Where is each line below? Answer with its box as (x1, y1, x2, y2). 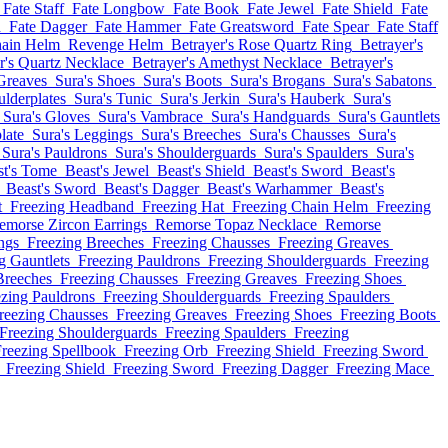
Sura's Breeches (141, 126, 241, 143)
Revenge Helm (68, 36, 163, 53)
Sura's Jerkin (160, 90, 240, 107)
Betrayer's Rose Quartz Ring (171, 36, 352, 53)
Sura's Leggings (32, 126, 133, 143)
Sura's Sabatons (333, 72, 432, 89)
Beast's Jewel (65, 162, 149, 179)
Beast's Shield (157, 162, 245, 179)
